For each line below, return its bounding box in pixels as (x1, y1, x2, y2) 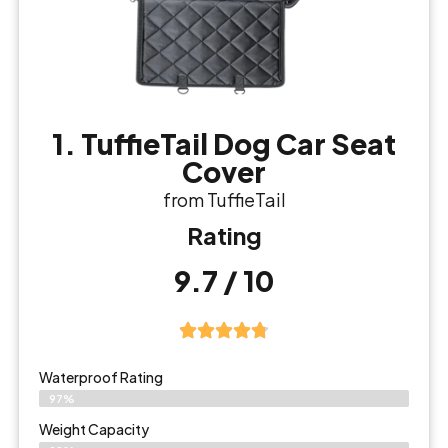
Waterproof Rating (39, 368, 163, 387)
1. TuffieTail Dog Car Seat (52, 125, 396, 161)
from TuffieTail (162, 187, 286, 211)
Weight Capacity (39, 419, 149, 438)
